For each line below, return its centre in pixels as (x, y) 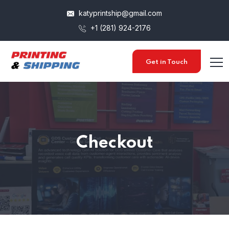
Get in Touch (167, 62)
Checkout (114, 143)
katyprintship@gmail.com (119, 13)
